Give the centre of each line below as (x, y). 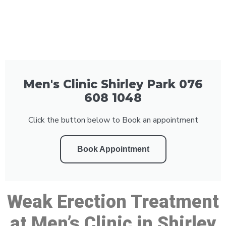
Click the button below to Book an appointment (113, 120)
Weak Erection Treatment (113, 202)
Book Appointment (113, 149)
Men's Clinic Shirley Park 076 (113, 84)
